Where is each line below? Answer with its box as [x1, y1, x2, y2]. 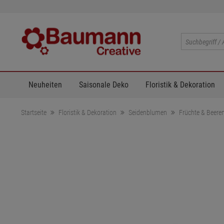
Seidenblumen [128, 108, 167, 116]
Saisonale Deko [79, 79, 128, 89]
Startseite [21, 108, 46, 116]
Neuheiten [28, 79, 62, 89]
